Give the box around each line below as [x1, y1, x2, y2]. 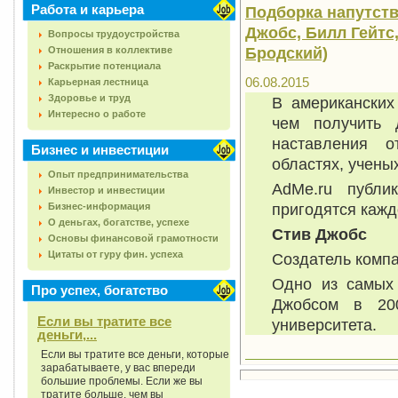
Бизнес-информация [48, 201, 150, 211]
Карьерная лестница [48, 76, 148, 87]
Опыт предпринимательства [48, 169, 188, 179]
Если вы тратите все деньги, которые [41, 348, 229, 361]
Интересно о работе [48, 108, 146, 119]
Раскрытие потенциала [48, 60, 161, 71]
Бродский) [245, 44, 328, 63]
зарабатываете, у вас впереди [41, 362, 195, 374]
